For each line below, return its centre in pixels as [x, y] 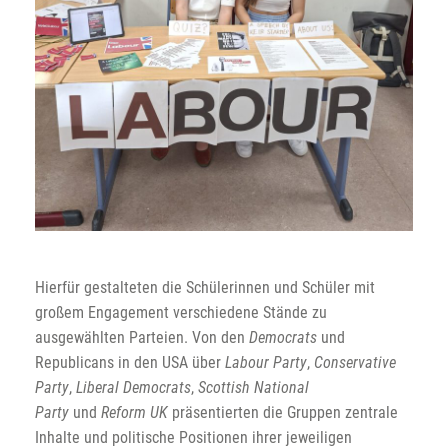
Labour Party [266, 363]
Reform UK [136, 413]
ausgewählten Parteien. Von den [142, 338]
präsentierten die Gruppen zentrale [285, 413]
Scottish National [253, 388]
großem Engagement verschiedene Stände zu [181, 313]
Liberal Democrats [133, 388]
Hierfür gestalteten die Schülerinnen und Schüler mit [205, 288]
